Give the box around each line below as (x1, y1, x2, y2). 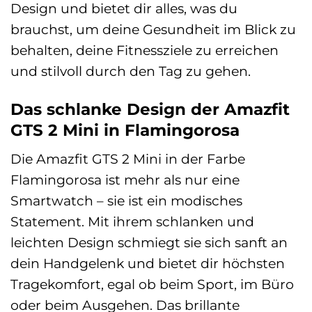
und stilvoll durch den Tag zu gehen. (10, 62, 251, 79)
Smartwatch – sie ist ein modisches (10, 192, 242, 210)
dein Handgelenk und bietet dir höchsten (10, 255, 285, 272)
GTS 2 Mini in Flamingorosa (10, 120, 240, 140)
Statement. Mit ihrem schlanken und (10, 213, 254, 231)
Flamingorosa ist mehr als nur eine (10, 171, 240, 189)
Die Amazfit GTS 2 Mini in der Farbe (10, 150, 245, 168)
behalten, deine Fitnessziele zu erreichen (10, 41, 279, 58)
